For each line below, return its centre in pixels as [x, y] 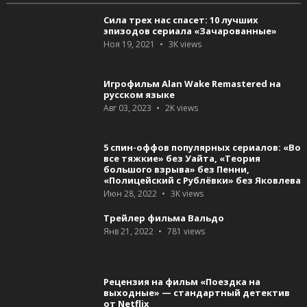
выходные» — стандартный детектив [196, 292]
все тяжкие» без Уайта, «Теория [182, 158]
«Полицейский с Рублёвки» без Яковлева [202, 180]
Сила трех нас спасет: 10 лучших [181, 20]
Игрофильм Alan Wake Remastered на [192, 83]
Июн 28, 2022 [130, 193]
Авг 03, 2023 [127, 108]
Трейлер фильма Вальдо [163, 218]
